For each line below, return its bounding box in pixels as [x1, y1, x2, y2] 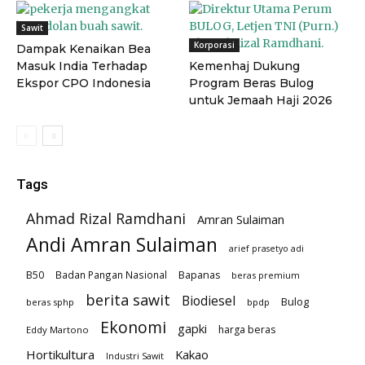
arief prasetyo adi [229, 243, 304, 255]
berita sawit [86, 290, 170, 310]
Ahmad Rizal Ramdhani [26, 209, 186, 229]
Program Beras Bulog [188, 76, 314, 91]
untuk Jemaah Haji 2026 [188, 93, 332, 108]
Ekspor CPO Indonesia [16, 76, 151, 91]
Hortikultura [26, 346, 95, 363]
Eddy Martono [26, 323, 89, 336]
